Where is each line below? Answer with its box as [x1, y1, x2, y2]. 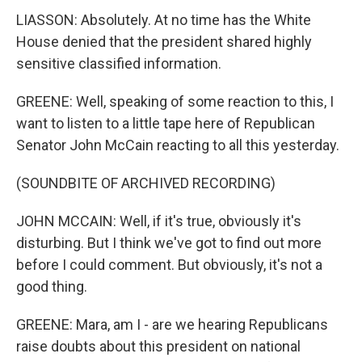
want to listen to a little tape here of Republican [16, 115, 315, 132]
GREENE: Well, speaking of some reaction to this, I [16, 93, 334, 110]
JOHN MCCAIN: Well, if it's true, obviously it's [16, 213, 301, 229]
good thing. [16, 278, 87, 295]
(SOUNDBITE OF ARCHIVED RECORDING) [16, 175, 276, 192]
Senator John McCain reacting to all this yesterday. [16, 137, 339, 154]
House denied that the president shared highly [16, 33, 312, 50]
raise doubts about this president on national [16, 338, 301, 355]
